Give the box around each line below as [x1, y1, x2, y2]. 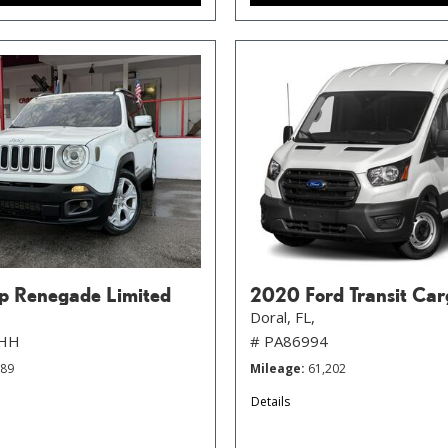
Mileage [250, 359, 301, 377]
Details [251, 392, 290, 410]
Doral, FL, [250, 306, 315, 327]
